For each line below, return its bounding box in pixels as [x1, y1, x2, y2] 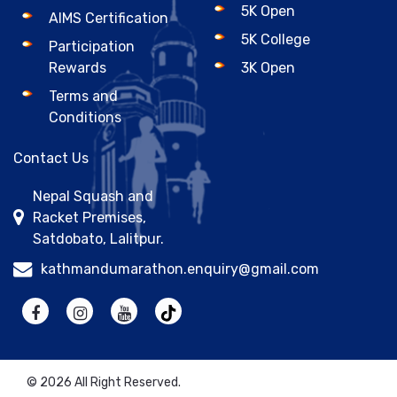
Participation [49, 38, 135, 56]
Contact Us [13, 150, 89, 167]
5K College [240, 31, 310, 49]
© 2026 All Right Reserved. [27, 375, 181, 391]
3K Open [240, 59, 295, 77]
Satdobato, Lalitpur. [33, 230, 164, 248]
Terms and [49, 88, 118, 105]
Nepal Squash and [33, 188, 153, 206]
